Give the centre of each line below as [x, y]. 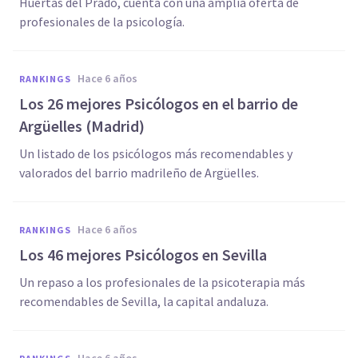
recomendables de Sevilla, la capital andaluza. [144, 301]
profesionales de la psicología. [102, 22]
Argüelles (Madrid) [82, 126]
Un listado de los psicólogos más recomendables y [156, 153]
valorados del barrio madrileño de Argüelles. [139, 173]
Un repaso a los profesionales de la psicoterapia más [162, 282]
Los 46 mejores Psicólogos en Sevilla [143, 255]
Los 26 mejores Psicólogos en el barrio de [159, 103]
